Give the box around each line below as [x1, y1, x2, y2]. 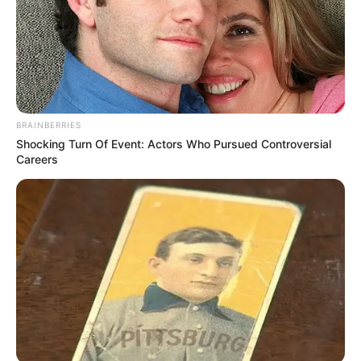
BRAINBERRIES [16, 120, 81, 131]
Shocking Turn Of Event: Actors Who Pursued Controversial [16, 137, 331, 151]
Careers [16, 152, 58, 167]
